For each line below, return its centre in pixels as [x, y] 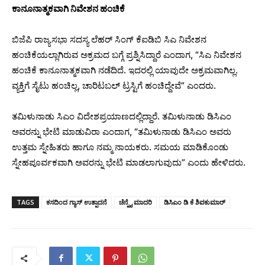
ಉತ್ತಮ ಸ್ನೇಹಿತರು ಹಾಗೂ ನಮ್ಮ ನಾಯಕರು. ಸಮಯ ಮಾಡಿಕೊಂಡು [120, 147]
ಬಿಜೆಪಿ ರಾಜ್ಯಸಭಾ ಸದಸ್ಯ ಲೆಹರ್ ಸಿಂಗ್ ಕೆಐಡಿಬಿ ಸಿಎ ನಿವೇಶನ [109, 39]
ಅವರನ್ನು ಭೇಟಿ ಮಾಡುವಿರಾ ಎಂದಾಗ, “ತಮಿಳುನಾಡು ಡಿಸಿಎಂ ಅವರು [122, 131]
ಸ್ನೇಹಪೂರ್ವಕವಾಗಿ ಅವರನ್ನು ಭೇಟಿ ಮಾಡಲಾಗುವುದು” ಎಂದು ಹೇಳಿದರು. [129, 162]
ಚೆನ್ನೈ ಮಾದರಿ [135, 202]
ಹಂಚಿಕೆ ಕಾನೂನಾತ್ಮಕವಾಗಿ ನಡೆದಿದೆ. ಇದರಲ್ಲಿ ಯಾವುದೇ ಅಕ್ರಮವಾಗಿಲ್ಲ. [125, 70]
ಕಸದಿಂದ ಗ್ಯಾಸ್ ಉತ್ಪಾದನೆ [77, 202]
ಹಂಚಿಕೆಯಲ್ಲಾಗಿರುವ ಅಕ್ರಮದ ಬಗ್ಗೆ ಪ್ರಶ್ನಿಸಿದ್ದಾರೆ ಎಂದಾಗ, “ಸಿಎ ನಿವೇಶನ [127, 54]
